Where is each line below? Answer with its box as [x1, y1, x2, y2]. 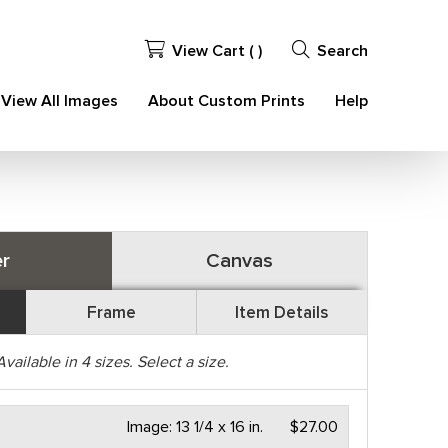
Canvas [205, 249, 273, 273]
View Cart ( [171, 41, 258, 61]
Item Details [235, 302, 329, 323]
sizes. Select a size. [89, 352, 229, 372]
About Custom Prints [147, 91, 305, 111]
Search [316, 41, 368, 61]
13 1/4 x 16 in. [176, 417, 264, 437]
